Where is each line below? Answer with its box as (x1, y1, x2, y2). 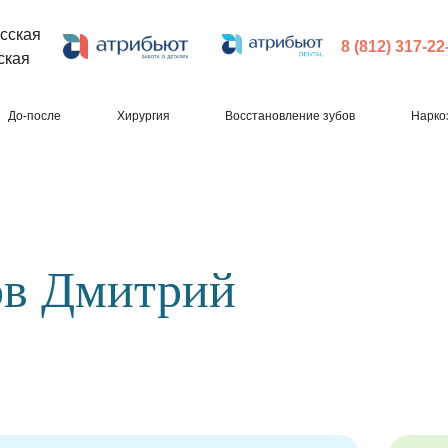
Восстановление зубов (225, 109, 356, 123)
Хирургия (116, 109, 170, 123)
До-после (7, 109, 61, 123)
